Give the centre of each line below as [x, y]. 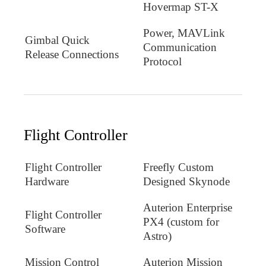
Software [45, 229]
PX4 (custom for [181, 222]
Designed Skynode [186, 182]
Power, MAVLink [184, 33]
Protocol [162, 61]
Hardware [47, 182]
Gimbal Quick [57, 40]
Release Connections [72, 54]
